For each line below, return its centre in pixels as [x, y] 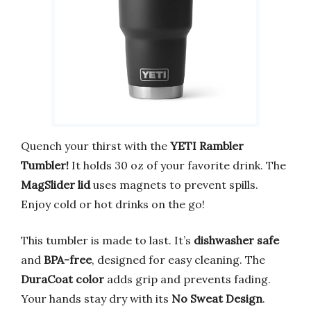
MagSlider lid [56, 184]
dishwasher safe [236, 240]
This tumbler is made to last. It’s [107, 240]
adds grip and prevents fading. [187, 279]
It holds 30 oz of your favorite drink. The [177, 165]
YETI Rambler [207, 145]
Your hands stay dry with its [96, 298]
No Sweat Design [217, 298]
